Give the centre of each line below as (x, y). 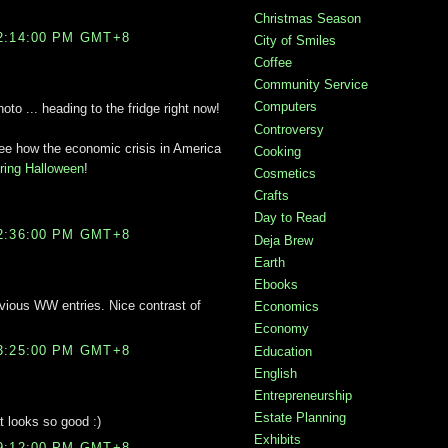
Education (283, 351)
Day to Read (290, 218)
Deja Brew (283, 240)
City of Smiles (295, 40)
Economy (281, 329)
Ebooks (276, 284)
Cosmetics (285, 173)
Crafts (271, 196)
